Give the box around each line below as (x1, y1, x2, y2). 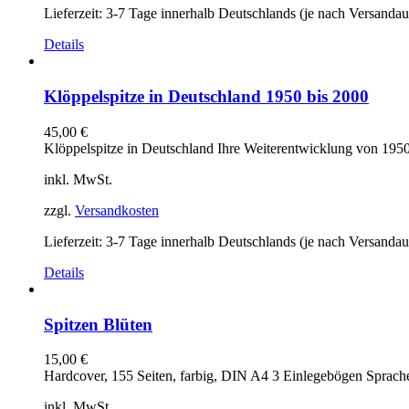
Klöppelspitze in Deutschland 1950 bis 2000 (44, 87, 369, 107)
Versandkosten (75, 202, 159, 218)
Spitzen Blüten (44, 314, 152, 334)
